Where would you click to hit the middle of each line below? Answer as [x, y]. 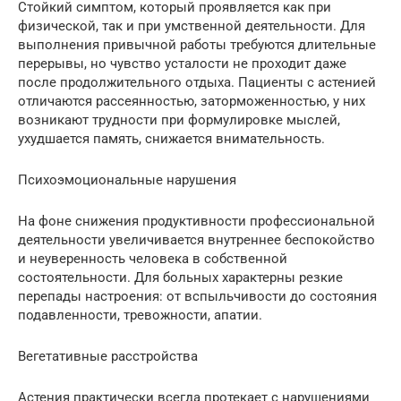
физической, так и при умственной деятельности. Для [192, 26]
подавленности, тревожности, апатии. [140, 316]
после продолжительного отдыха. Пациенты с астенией [197, 83]
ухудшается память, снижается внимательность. [171, 139]
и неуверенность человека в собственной [153, 259]
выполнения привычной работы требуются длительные [197, 45]
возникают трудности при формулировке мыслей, [179, 120]
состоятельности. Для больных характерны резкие [180, 278]
